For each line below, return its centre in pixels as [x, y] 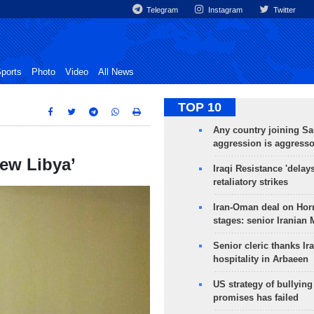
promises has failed [255, 298]
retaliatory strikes [250, 182]
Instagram [225, 10]
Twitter [283, 10]
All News [116, 72]
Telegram [162, 10]
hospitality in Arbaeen [260, 259]
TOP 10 [199, 107]
